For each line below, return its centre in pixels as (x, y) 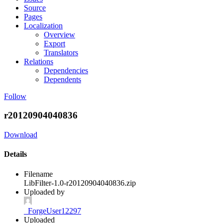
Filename (38, 174)
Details (15, 154)
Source (35, 7)
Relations (39, 61)
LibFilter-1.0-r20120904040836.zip (80, 183)
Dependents (62, 79)
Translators (61, 52)
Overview (59, 34)
